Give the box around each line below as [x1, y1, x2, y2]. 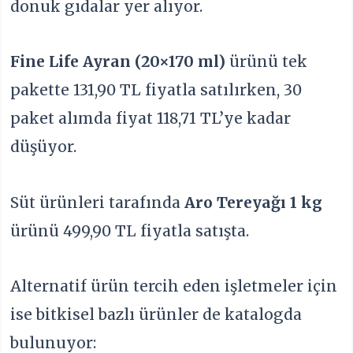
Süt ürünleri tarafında [10, 192, 185, 212]
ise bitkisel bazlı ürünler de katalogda [10, 305, 303, 325]
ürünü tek [225, 52, 308, 72]
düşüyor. [10, 137, 77, 157]
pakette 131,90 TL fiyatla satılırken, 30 [10, 80, 303, 100]
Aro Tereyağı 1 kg [184, 192, 323, 212]
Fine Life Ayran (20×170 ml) [10, 52, 226, 72]
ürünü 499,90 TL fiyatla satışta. [10, 221, 250, 240]
